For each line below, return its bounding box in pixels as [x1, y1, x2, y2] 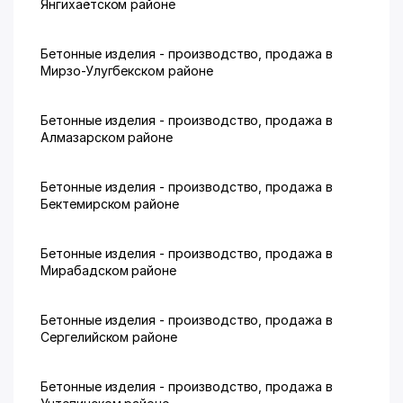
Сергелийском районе [40, 329, 178, 345]
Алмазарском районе [40, 130, 174, 145]
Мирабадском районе [40, 263, 177, 278]
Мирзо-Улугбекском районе [40, 63, 213, 78]
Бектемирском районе [40, 196, 180, 211]
